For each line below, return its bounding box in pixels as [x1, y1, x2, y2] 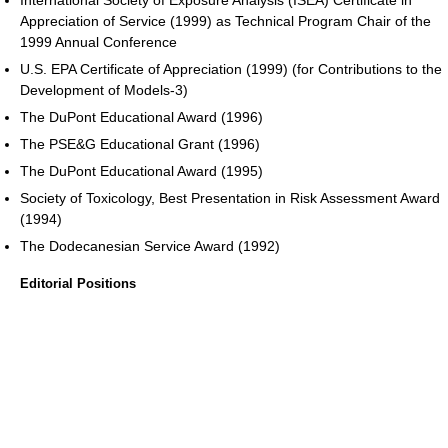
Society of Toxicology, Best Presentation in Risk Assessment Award [20, 189, 440, 206]
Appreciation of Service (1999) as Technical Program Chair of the [20, 12, 431, 29]
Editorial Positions [20, 275, 136, 291]
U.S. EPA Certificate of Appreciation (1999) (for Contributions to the [20, 60, 442, 77]
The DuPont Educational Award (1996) [20, 108, 263, 125]
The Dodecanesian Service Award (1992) [20, 237, 280, 254]
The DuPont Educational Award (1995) [20, 162, 263, 179]
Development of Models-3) [20, 81, 188, 98]
